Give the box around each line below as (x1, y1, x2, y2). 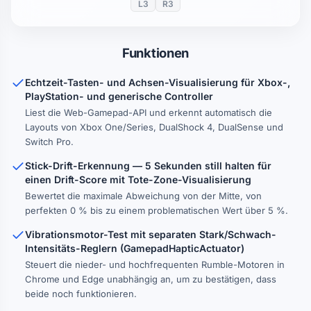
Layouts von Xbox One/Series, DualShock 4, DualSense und (25, 121, 283, 133)
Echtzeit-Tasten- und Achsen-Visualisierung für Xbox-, (25, 76, 290, 88)
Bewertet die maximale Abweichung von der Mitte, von (25, 190, 262, 201)
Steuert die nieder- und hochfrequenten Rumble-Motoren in (25, 259, 285, 270)
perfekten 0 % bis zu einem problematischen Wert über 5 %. (25, 205, 288, 216)
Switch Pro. (25, 136, 74, 147)
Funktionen (122, 45, 189, 60)
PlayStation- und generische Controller (25, 90, 213, 102)
